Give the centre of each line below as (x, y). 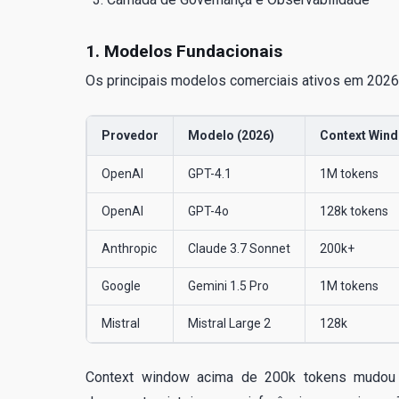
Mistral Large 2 (229, 324)
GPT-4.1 (210, 174)
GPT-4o (208, 212)
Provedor (130, 136)
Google (121, 286)
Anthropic (129, 249)
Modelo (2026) (231, 136)
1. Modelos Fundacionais (184, 52)
